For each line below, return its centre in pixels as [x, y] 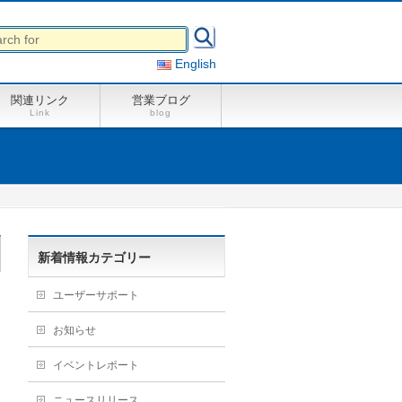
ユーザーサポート [96, 295]
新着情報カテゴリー [94, 257]
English [194, 64]
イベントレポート [96, 365]
